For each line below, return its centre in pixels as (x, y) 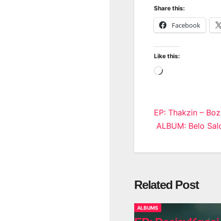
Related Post (166, 184)
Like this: (167, 56)
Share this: (169, 8)
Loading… (181, 71)
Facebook (186, 25)
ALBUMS (148, 208)
